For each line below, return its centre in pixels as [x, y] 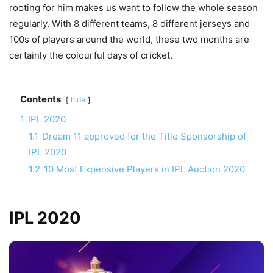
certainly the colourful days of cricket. [91, 55]
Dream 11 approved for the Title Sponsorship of [144, 136]
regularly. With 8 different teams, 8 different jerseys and [129, 23]
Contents [41, 99]
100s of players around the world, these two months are [129, 39]
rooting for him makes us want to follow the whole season [133, 7]
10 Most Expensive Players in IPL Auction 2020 [144, 169]
